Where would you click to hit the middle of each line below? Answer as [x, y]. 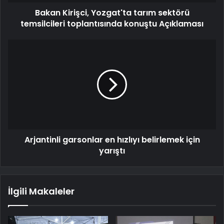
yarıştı [112, 151]
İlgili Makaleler [41, 191]
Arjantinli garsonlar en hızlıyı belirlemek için [112, 140]
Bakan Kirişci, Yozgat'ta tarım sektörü [112, 13]
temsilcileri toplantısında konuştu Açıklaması [112, 24]
